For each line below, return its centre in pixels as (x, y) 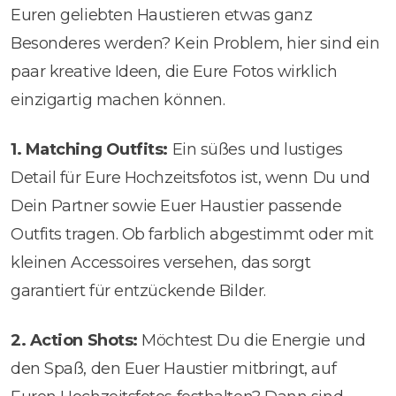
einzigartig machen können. (118, 99)
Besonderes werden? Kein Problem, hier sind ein (195, 43)
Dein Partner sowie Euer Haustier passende (176, 206)
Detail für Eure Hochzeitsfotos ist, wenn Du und (190, 177)
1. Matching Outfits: (89, 149)
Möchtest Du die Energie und (251, 340)
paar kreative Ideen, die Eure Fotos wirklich (174, 71)
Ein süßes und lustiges (255, 149)
